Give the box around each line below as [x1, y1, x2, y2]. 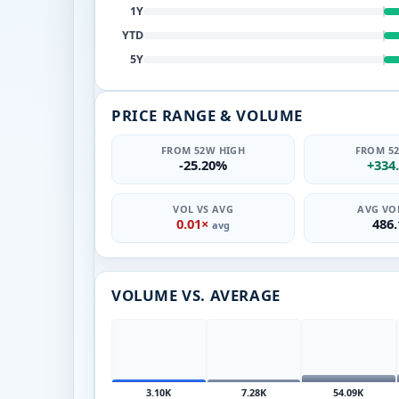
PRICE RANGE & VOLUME [111, 104, 303, 126]
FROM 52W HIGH [161, 143, 246, 157]
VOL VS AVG [173, 202, 234, 216]
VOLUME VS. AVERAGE [111, 284, 281, 305]
